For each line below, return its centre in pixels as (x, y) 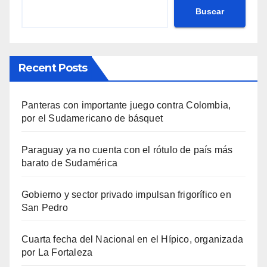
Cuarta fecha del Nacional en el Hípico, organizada (133, 240)
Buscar (210, 11)
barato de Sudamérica (69, 163)
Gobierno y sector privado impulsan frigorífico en (126, 195)
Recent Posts (53, 68)
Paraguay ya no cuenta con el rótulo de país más (127, 150)
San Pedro (45, 208)
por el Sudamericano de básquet (92, 119)
